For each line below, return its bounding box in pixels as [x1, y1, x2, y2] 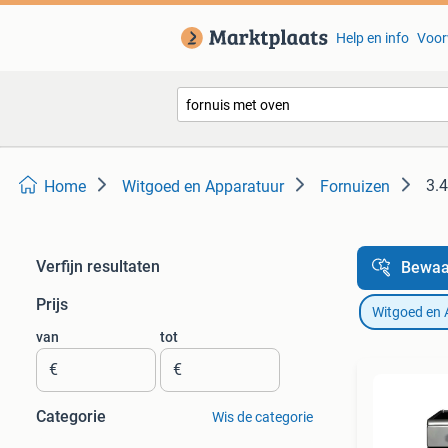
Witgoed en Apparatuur [122, 177, 284, 196]
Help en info [335, 30, 409, 46]
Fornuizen [320, 177, 390, 196]
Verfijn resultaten [36, 257, 160, 276]
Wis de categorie [211, 409, 313, 425]
